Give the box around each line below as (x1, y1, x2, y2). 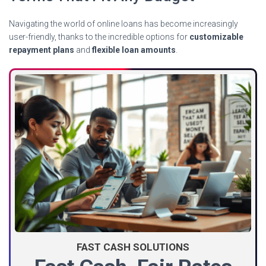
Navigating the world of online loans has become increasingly (9, 19, 238, 29)
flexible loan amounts (92, 45, 176, 55)
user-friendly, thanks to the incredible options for (9, 32, 189, 42)
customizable (189, 32, 243, 42)
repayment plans (9, 45, 74, 55)
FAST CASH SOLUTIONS (77, 240, 189, 253)
